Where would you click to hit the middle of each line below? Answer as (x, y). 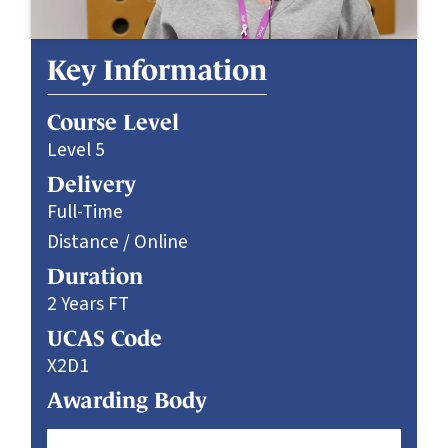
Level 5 (76, 150)
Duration (95, 277)
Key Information (157, 70)
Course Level (113, 123)
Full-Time (85, 212)
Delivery (91, 185)
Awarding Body (127, 401)
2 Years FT (88, 304)
